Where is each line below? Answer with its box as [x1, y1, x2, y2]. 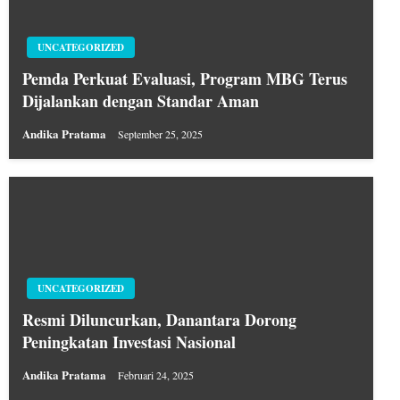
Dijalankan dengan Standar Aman [22, 88, 259, 112]
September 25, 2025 [118, 126, 203, 141]
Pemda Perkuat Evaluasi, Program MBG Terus [22, 66, 347, 90]
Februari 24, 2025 [118, 367, 194, 382]
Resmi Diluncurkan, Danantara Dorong [22, 307, 296, 331]
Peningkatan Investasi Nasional [22, 329, 236, 354]
